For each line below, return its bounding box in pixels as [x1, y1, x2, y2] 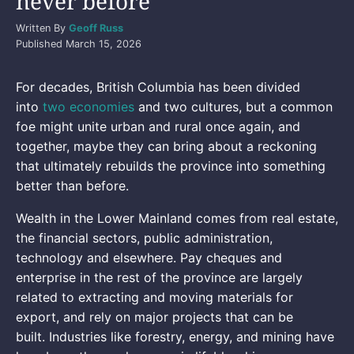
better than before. [16, 177, 129, 194]
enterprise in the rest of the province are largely [16, 269, 303, 285]
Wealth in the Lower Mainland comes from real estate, [16, 209, 338, 226]
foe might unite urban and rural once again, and [16, 118, 300, 134]
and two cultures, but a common [134, 98, 333, 115]
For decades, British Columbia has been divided [16, 78, 300, 95]
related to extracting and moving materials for [16, 288, 293, 305]
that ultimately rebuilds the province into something [16, 157, 326, 174]
